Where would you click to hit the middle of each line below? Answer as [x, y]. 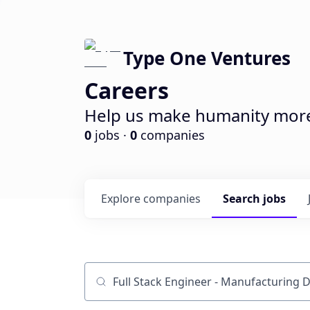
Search [243, 199]
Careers [127, 90]
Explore [122, 199]
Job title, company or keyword [162, 288]
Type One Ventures [207, 58]
